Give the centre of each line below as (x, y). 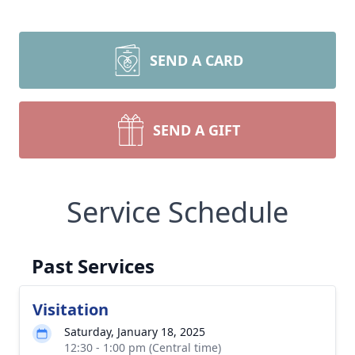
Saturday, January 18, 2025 (135, 332)
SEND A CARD (197, 60)
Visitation (71, 309)
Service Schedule (177, 212)
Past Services (93, 266)
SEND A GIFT (197, 130)
